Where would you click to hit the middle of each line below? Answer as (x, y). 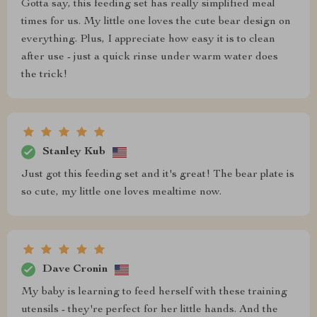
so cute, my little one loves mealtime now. (121, 192)
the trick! (44, 75)
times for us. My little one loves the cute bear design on (156, 22)
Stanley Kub (74, 152)
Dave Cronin (75, 269)
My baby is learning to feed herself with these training (154, 292)
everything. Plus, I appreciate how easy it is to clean (148, 40)
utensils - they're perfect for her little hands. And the (150, 310)
